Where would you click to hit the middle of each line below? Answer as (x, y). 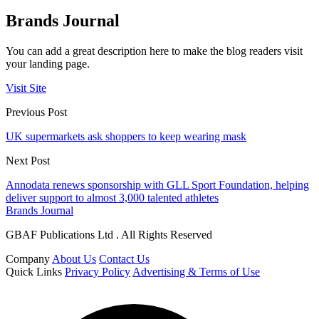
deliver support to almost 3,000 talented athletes (112, 197)
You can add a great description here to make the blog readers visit (154, 51)
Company (28, 258)
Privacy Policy (98, 271)
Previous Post (36, 112)
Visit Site (26, 88)
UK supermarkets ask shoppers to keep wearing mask (126, 136)
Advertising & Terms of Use (196, 271)
